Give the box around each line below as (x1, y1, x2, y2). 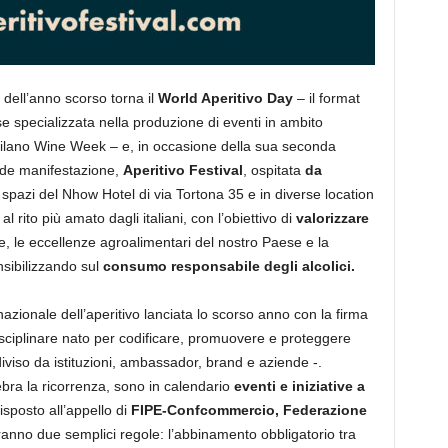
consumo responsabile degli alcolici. (102, 258, 355, 274)
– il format (292, 90, 360, 106)
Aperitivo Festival (122, 162, 243, 178)
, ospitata (242, 162, 305, 178)
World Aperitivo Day (157, 90, 293, 106)
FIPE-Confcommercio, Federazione (130, 402, 367, 418)
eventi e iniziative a (233, 378, 365, 394)
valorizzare (295, 210, 369, 226)
